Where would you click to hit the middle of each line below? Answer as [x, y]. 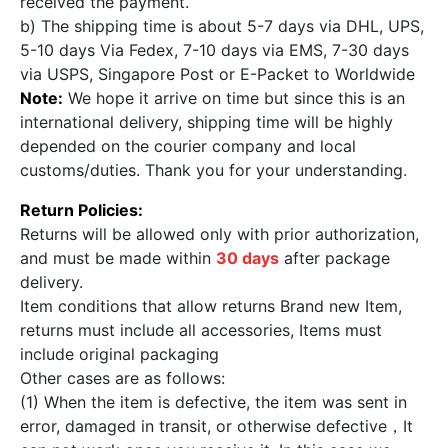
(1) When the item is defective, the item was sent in [213, 401]
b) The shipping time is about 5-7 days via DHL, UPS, [221, 25]
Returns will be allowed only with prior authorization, [219, 233]
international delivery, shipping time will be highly [206, 121]
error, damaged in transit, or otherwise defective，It [216, 425]
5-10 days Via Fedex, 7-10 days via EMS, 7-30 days [214, 49]
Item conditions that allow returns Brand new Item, [210, 305]
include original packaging [119, 353]
